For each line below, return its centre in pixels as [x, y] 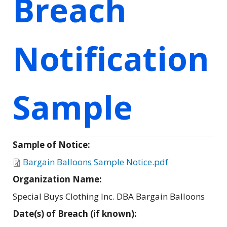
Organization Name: [58, 179]
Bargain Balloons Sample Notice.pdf [96, 162]
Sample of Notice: [52, 144]
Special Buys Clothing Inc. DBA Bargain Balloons [109, 196]
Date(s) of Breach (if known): [76, 213]
